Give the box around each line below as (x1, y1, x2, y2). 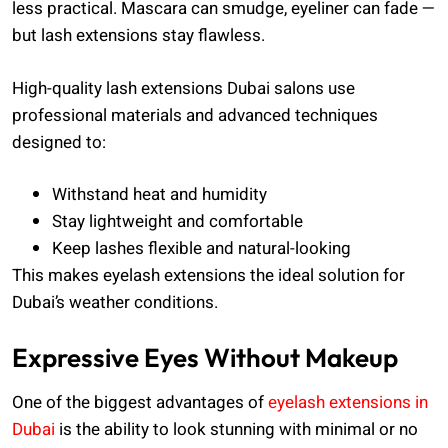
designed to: (12, 129, 106, 155)
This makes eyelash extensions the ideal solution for (12, 263, 405, 289)
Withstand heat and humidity (52, 182, 267, 208)
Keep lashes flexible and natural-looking (52, 236, 351, 262)
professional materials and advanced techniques (12, 102, 378, 128)
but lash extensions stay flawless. (12, 23, 265, 49)
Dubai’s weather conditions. (12, 290, 218, 316)
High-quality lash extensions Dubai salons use (12, 75, 355, 101)
